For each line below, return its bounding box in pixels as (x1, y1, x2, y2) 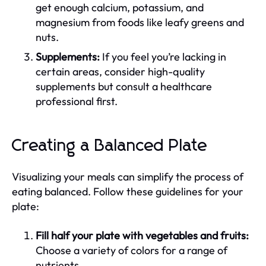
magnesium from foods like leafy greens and (36, 15, 244, 29)
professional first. (36, 94, 118, 108)
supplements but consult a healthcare (36, 79, 212, 93)
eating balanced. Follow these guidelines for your (12, 184, 243, 198)
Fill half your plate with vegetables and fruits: (36, 228, 249, 242)
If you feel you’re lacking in (100, 49, 226, 64)
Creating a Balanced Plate (12, 137, 208, 154)
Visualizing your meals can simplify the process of (12, 169, 243, 183)
